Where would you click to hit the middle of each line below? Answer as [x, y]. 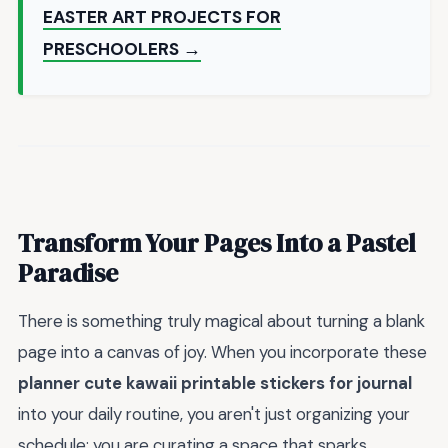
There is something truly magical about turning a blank [221, 321]
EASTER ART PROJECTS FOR [162, 17]
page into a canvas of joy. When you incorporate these [222, 352]
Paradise [68, 272]
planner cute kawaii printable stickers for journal [215, 383]
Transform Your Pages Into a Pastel [217, 242]
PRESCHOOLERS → [122, 49]
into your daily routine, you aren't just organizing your [214, 414]
